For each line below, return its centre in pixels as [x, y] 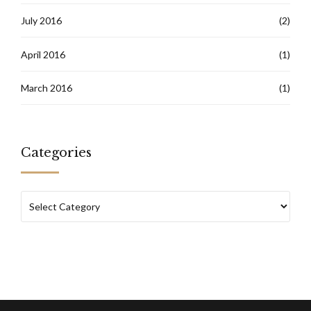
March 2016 [47, 87]
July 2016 [41, 21]
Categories [56, 153]
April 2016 [43, 54]
